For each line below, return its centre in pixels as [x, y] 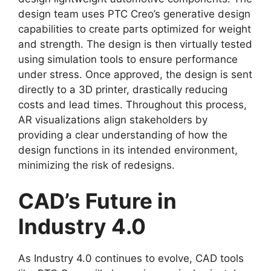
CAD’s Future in [97, 201]
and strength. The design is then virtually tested [135, 44]
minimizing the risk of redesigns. [96, 165]
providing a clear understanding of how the [123, 135]
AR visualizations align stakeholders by [113, 119]
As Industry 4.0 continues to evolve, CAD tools [131, 259]
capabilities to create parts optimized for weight [135, 29]
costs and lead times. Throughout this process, [132, 104]
